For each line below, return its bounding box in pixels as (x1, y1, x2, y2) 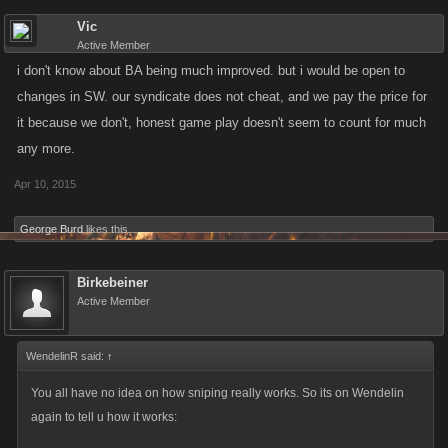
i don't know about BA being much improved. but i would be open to (17, 63, 405, 78)
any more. (17, 141, 75, 156)
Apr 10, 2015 (14, 178, 76, 190)
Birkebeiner (77, 275, 148, 290)
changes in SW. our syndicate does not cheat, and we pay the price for (17, 89, 427, 104)
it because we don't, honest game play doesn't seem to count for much (17, 115, 426, 130)
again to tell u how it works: (31, 410, 177, 424)
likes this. (83, 223, 131, 235)
